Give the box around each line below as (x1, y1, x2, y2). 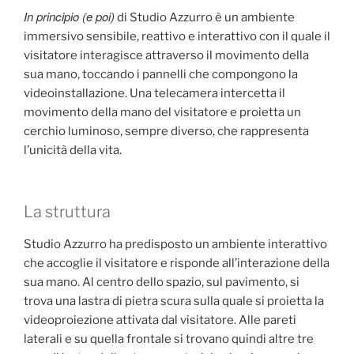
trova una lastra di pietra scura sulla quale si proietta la (24, 294, 324, 309)
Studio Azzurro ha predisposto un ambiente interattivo (24, 237, 327, 252)
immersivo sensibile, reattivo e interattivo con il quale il (24, 28, 330, 43)
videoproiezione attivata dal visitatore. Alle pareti (24, 313, 296, 328)
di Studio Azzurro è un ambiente (115, 9, 295, 24)
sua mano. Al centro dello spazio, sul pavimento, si (24, 275, 299, 290)
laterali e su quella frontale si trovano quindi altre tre (24, 332, 314, 347)
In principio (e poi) (24, 7, 115, 24)
